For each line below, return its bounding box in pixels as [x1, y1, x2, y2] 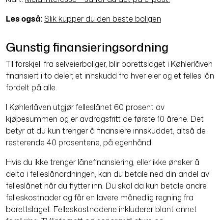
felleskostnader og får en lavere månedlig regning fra [6, 192, 193, 203]
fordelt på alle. [6, 82, 57, 93]
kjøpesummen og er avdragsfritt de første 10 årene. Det [6, 113, 204, 125]
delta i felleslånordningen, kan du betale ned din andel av [6, 168, 209, 180]
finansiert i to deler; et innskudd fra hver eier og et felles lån [6, 70, 214, 82]
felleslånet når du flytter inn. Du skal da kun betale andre [6, 180, 207, 192]
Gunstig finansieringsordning [6, 39, 168, 56]
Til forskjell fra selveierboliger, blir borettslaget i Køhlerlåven [6, 58, 213, 70]
